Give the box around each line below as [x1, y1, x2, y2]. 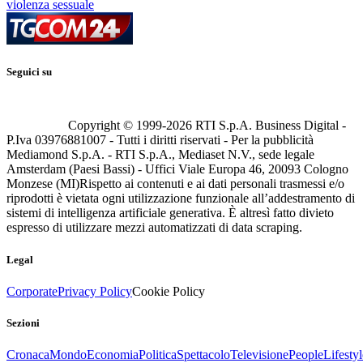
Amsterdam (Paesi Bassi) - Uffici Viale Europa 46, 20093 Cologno [6, 162, 348, 177]
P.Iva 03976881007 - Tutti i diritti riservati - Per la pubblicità [6, 133, 314, 147]
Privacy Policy [58, 284, 132, 298]
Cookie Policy [132, 284, 205, 298]
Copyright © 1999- [68, 118, 166, 133]
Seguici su [6, 66, 52, 79]
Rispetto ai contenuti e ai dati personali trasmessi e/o [79, 177, 344, 191]
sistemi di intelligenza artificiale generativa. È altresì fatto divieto [6, 206, 334, 220]
